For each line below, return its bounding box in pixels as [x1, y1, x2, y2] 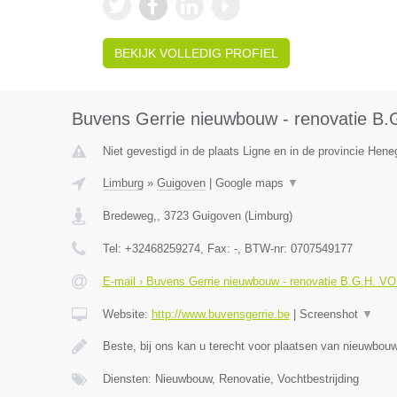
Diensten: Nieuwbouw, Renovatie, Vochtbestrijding [102, 372, 359, 385]
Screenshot [299, 307, 362, 321]
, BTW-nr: [237, 242, 291, 255]
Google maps [214, 176, 287, 190]
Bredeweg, [102, 209, 157, 222]
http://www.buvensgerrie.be [151, 307, 290, 321]
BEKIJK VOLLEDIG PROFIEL [113, 46, 278, 60]
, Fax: [199, 242, 234, 255]
